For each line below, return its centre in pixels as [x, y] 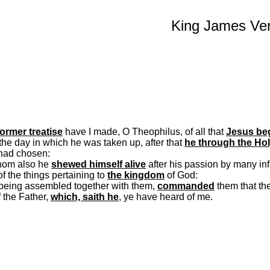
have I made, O [97, 132]
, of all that [203, 132]
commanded [186, 186]
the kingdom [136, 175]
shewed [69, 164]
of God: [181, 175]
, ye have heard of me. [166, 197]
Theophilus [156, 132]
